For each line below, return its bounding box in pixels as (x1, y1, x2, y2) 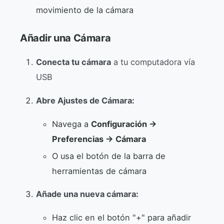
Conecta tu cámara (36, 57, 111, 67)
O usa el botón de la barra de (52, 150, 165, 161)
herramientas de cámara (52, 165, 146, 176)
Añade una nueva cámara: (36, 188, 138, 199)
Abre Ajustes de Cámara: (36, 95, 134, 106)
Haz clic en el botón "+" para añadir (52, 212, 191, 222)
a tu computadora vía (111, 57, 195, 67)
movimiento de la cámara (36, 4, 133, 15)
